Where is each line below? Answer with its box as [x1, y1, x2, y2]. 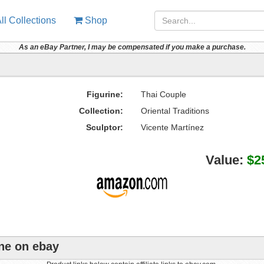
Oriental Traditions [140, 106, 209, 115]
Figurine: [86, 90, 123, 99]
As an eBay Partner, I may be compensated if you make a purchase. [18, 43, 246, 51]
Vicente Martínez [140, 123, 204, 132]
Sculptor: [85, 123, 123, 132]
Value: [205, 153, 247, 167]
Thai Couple [140, 90, 186, 99]
